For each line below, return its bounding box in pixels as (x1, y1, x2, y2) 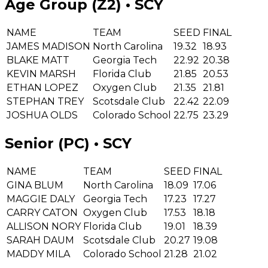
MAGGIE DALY (7, 193, 75, 205)
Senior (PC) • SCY (5, 135, 132, 153)
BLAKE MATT (7, 54, 69, 66)
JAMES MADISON (7, 41, 90, 53)
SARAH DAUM (7, 234, 74, 246)
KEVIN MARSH (7, 68, 76, 80)
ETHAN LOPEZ (7, 82, 78, 94)
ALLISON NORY (7, 221, 81, 233)
